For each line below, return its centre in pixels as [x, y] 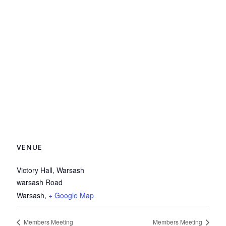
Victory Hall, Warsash [51, 170]
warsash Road [40, 182]
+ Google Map [71, 195]
